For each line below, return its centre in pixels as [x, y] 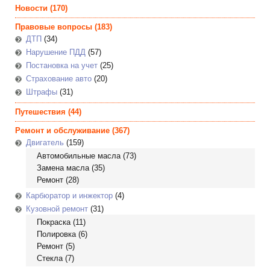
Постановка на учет [62, 65]
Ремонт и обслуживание [62, 130]
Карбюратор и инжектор [69, 196]
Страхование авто [59, 79]
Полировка [56, 234]
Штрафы [42, 92]
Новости [31, 8]
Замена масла [63, 168]
